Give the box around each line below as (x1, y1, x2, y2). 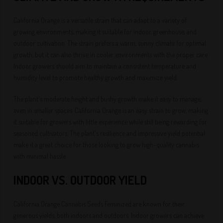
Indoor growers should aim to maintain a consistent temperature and (13, 62, 197, 70)
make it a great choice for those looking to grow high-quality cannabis (13, 140, 200, 149)
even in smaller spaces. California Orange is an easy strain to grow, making (13, 106, 209, 114)
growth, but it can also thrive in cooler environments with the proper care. (13, 50, 209, 59)
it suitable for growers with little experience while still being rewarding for (13, 117, 208, 126)
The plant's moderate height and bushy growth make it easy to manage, (13, 95, 202, 103)
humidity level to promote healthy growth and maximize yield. (13, 73, 178, 82)
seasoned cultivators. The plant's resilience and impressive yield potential (13, 129, 206, 137)
